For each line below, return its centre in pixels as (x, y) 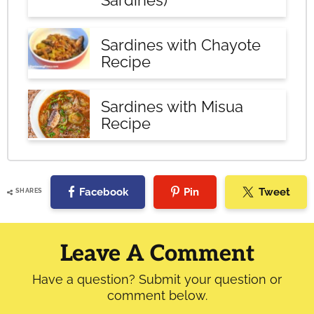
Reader (39, 221)
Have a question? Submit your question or (157, 280)
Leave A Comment (157, 254)
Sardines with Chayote (181, 45)
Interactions (63, 246)
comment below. (157, 296)
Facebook (104, 192)
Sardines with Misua (172, 107)
